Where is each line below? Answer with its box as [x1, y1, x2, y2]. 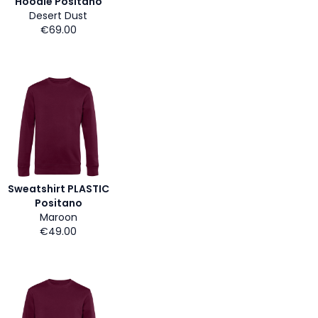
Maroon [39, 210, 77, 224]
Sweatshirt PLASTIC [7, 182, 109, 196]
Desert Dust [29, 9, 87, 23]
